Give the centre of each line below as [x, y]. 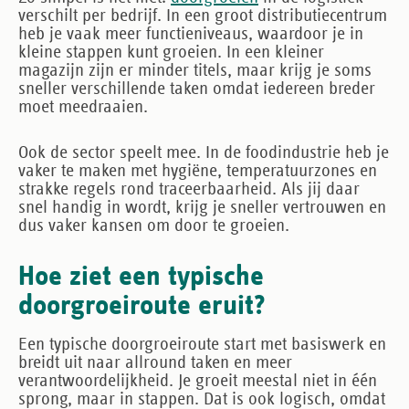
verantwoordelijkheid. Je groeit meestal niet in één [198, 380]
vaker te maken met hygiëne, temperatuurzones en [198, 170]
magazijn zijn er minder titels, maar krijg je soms [195, 70]
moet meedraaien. [83, 106]
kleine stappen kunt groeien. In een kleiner [171, 52]
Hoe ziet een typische [141, 276]
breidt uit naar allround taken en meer [155, 362]
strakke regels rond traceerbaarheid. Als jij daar [189, 189]
